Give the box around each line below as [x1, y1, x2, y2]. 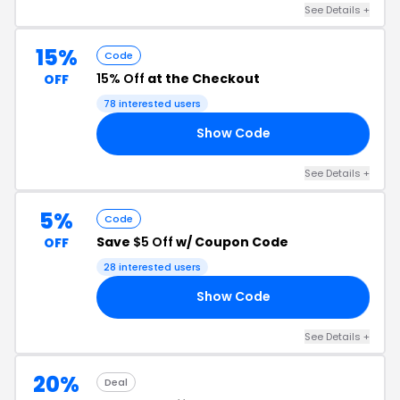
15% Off [96, 69, 145, 87]
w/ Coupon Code [173, 232, 288, 251]
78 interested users [104, 96, 201, 111]
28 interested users [104, 259, 201, 274]
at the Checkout [145, 69, 260, 87]
